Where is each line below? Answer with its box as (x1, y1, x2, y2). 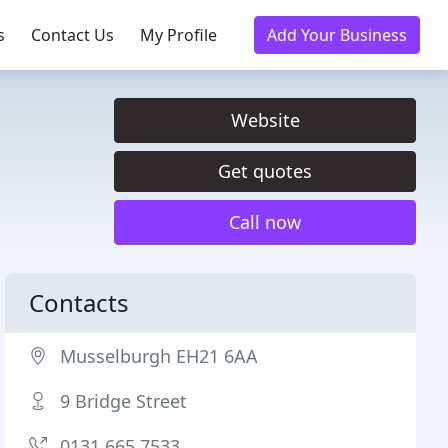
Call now (229, 210, 301, 234)
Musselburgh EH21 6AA (60, 344, 259, 368)
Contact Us (31, 24, 114, 46)
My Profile (140, 24, 217, 46)
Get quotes (218, 159, 312, 183)
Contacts (29, 286, 130, 319)
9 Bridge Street (60, 389, 188, 413)
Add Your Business (267, 24, 407, 46)
